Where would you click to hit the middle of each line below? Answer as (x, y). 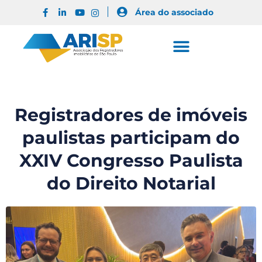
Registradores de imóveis (131, 115)
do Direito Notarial (131, 183)
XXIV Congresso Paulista (131, 160)
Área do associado (174, 12)
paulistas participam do (131, 137)
